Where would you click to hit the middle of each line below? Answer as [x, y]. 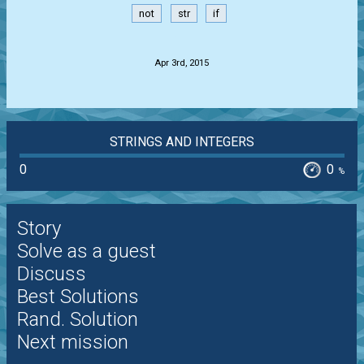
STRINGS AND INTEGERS [182, 142]
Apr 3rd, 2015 [182, 63]
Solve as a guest [86, 251]
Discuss [51, 274]
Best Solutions [78, 297]
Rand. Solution [77, 320]
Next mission [72, 342]
